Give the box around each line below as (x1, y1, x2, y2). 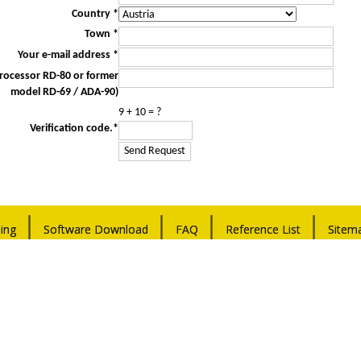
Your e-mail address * (18, 48, 118, 61)
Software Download (43, 222, 148, 238)
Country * (72, 7, 118, 20)
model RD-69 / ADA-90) (10, 85, 118, 98)
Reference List (225, 222, 301, 238)
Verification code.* (30, 122, 118, 135)
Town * (85, 27, 118, 40)
